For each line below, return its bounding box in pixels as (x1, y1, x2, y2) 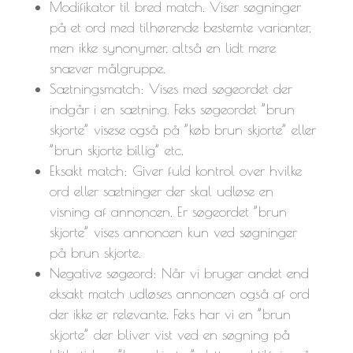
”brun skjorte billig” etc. (49, 141, 184, 158)
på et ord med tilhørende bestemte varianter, (49, 18, 311, 35)
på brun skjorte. (49, 243, 141, 261)
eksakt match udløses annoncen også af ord (49, 284, 310, 302)
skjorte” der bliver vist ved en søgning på (49, 325, 290, 343)
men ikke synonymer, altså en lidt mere (49, 39, 276, 56)
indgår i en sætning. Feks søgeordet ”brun (49, 100, 295, 117)
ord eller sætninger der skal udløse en (49, 182, 273, 199)
